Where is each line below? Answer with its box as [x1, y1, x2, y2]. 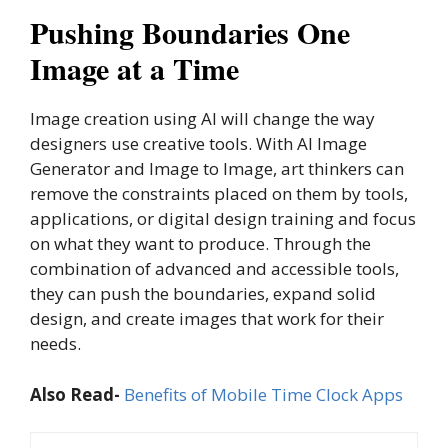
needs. [30, 332, 81, 355]
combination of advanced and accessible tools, [30, 257, 399, 280]
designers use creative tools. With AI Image [30, 132, 367, 155]
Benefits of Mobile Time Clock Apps [124, 382, 403, 406]
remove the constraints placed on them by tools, [30, 182, 408, 205]
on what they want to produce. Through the [30, 232, 371, 255]
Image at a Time [30, 46, 239, 90]
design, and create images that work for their [30, 307, 384, 330]
